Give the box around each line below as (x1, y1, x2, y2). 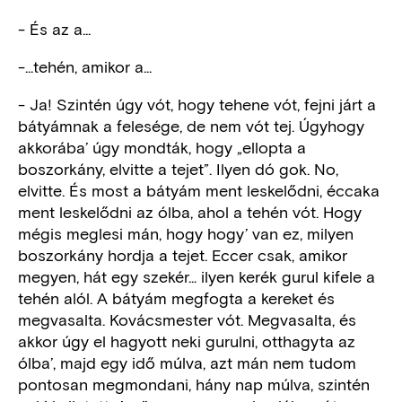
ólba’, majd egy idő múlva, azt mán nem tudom (18, 352, 356, 372)
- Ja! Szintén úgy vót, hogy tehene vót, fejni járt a (18, 93, 376, 114)
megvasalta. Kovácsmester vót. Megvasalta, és (18, 309, 356, 329)
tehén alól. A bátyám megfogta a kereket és (18, 287, 335, 308)
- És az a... (18, 18, 91, 39)
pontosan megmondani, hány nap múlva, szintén (18, 373, 370, 394)
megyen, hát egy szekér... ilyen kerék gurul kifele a (18, 266, 375, 286)
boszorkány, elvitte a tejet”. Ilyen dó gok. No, (18, 158, 338, 179)
